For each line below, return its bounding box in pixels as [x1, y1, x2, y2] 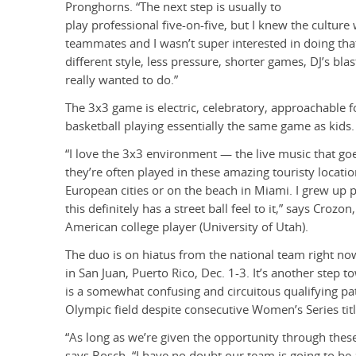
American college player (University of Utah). [65, 219, 308, 236]
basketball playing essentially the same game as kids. [65, 118, 354, 135]
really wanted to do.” [65, 72, 178, 89]
